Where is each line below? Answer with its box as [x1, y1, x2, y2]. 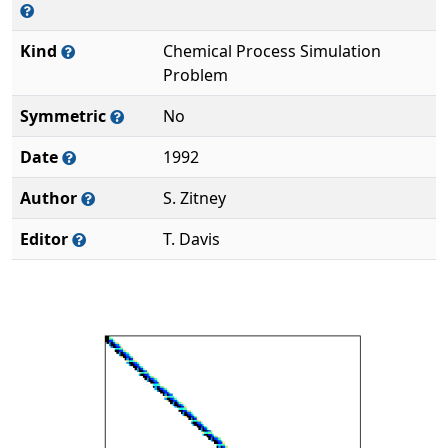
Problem [163, 64, 228, 86]
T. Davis [163, 228, 220, 250]
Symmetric [20, 105, 110, 127]
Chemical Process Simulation [163, 40, 381, 62]
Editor [20, 228, 72, 250]
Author [20, 187, 81, 209]
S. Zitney [163, 187, 226, 209]
